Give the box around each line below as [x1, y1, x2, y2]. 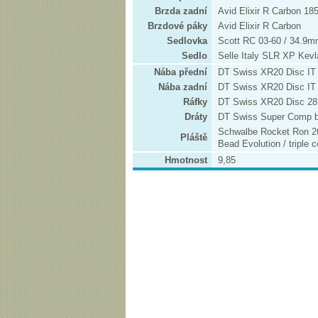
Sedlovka [167, 35, 207, 46]
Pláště [180, 132, 207, 143]
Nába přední [154, 67, 207, 77]
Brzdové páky [148, 21, 207, 31]
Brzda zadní [155, 6, 207, 16]
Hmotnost [165, 155, 207, 165]
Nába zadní [158, 82, 207, 92]
